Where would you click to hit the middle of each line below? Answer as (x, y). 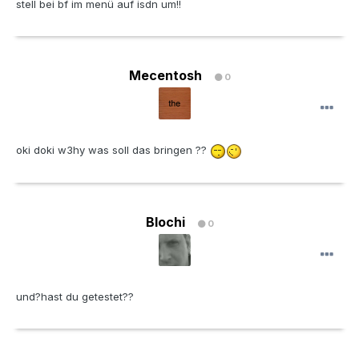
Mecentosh (165, 76)
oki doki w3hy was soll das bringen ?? (113, 150)
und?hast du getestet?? (75, 297)
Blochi (165, 222)
